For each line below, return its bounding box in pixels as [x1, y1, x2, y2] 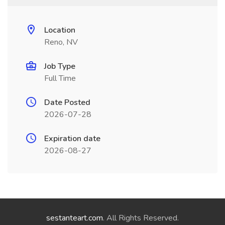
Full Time [44, 73, 76, 84]
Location [44, 25, 75, 36]
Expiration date [44, 133, 100, 144]
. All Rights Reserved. [103, 212, 179, 223]
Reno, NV [44, 37, 78, 48]
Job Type [44, 61, 75, 72]
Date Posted [44, 97, 90, 108]
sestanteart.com [46, 212, 103, 223]
